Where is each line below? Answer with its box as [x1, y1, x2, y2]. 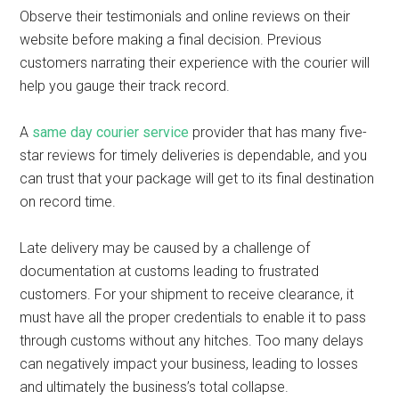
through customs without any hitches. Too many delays [20, 332, 364, 349]
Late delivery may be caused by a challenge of [20, 240, 311, 256]
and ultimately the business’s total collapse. [20, 379, 293, 395]
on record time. [20, 193, 117, 210]
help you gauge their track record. [20, 77, 231, 94]
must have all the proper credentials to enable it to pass [20, 309, 367, 326]
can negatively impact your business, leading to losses [20, 355, 359, 372]
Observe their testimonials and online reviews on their [20, 8, 351, 25]
